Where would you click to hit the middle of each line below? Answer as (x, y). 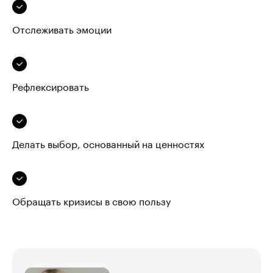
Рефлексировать (51, 88)
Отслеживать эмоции (62, 31)
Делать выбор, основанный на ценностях (108, 145)
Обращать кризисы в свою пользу (91, 203)
